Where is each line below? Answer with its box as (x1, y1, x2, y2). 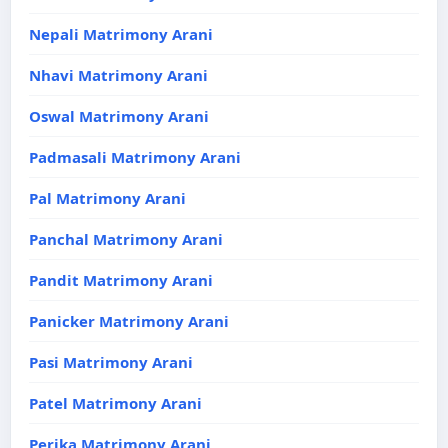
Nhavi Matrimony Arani (29, 65, 208, 85)
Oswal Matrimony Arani (29, 106, 209, 126)
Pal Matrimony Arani (29, 188, 186, 208)
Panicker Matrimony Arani (29, 311, 229, 331)
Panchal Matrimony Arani (29, 229, 223, 249)
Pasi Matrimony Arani (29, 352, 193, 372)
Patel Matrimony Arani (29, 393, 202, 413)
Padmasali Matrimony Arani (29, 147, 241, 167)
